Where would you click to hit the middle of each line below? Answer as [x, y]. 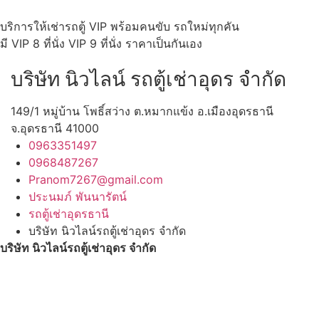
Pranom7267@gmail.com [96, 180]
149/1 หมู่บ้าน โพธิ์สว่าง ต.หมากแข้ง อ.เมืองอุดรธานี [142, 111]
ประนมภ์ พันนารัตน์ [78, 197]
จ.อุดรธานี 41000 [55, 129]
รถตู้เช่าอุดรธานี [69, 214]
